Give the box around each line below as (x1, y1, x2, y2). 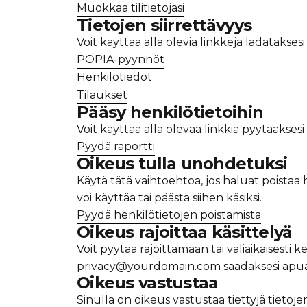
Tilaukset (77, 88, 127, 101)
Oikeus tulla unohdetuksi (77, 153, 288, 173)
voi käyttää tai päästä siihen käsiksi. (77, 191, 262, 204)
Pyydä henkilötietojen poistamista (77, 208, 261, 221)
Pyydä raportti (77, 139, 155, 153)
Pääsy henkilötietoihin (77, 101, 264, 122)
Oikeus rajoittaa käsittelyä (77, 221, 293, 242)
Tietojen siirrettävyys (77, 14, 252, 35)
